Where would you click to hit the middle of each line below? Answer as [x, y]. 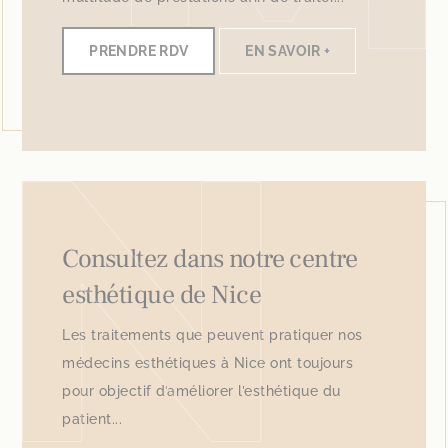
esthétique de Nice [162, 295]
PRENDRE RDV [139, 51]
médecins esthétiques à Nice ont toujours [208, 363]
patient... [92, 419]
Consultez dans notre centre [210, 259]
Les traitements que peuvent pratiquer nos [212, 335]
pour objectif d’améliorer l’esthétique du [201, 391]
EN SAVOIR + [288, 51]
